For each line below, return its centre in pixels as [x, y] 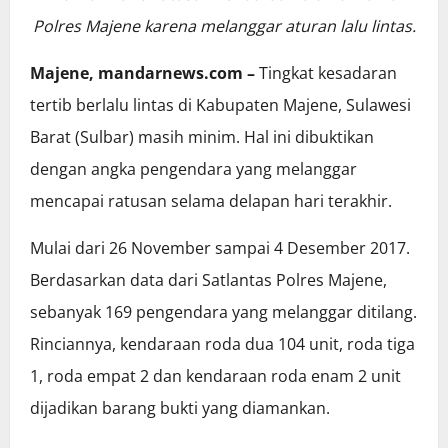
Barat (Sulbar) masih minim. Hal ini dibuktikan [202, 137]
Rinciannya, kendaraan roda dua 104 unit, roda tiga [222, 344]
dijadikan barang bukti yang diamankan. [180, 408]
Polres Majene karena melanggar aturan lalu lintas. [224, 26]
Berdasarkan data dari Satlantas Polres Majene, [208, 280]
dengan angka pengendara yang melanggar [193, 169]
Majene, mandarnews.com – [142, 73]
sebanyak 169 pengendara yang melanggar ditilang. [223, 312]
